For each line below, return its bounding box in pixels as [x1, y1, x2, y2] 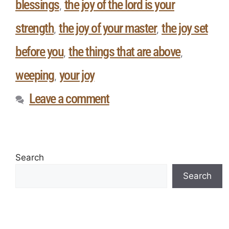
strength [15, 20, 54, 36]
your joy [59, 67, 95, 83]
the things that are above [68, 44, 180, 60]
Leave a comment [29, 91, 109, 107]
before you [15, 44, 63, 60]
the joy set [162, 20, 208, 36]
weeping [15, 67, 54, 83]
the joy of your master [59, 20, 156, 36]
